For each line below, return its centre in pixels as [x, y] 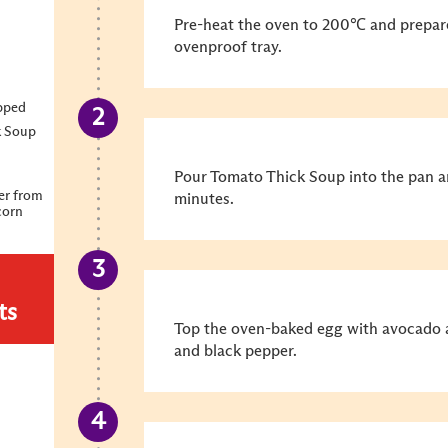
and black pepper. [235, 351]
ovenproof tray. [228, 47]
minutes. [204, 199]
